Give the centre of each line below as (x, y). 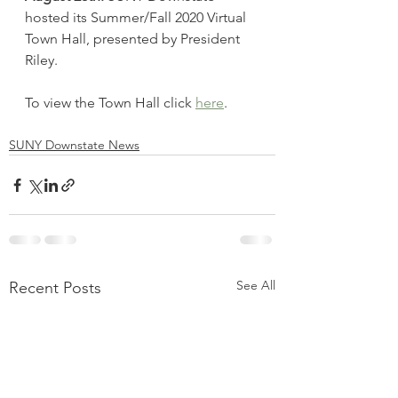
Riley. (41, 60)
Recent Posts (55, 288)
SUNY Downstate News (74, 145)
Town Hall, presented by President (134, 39)
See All (256, 285)
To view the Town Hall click (110, 103)
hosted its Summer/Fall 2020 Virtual (137, 17)
